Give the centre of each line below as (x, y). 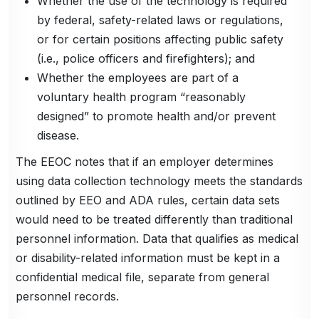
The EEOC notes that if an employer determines (145, 162)
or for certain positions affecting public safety (161, 40)
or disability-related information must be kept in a (148, 258)
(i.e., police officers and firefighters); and (146, 59)
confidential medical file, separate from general (143, 277)
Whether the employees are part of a (138, 78)
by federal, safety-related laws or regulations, (161, 20)
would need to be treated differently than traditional (155, 220)
